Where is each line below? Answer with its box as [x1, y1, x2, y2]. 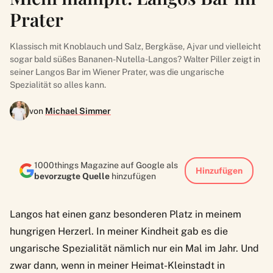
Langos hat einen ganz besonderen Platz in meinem [10, 208, 241, 220]
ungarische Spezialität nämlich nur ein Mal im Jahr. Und [10, 242, 259, 254]
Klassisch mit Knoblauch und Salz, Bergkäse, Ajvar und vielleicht [10, 41, 261, 51]
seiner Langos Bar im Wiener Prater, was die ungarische [10, 66, 224, 77]
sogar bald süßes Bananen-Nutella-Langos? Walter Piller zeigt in [10, 54, 260, 64]
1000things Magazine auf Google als [34, 160, 178, 170]
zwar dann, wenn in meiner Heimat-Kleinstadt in [10, 259, 225, 271]
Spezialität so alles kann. [10, 79, 106, 90]
